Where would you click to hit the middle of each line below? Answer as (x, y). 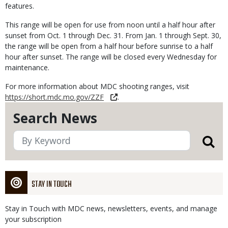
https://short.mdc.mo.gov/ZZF (54, 97)
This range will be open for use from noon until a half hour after (110, 25)
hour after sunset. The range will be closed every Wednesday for (111, 57)
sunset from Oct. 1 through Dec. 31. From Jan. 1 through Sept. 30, (113, 35)
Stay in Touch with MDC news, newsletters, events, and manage (111, 208)
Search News (55, 118)
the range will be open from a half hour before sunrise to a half (109, 46)
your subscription (33, 219)
